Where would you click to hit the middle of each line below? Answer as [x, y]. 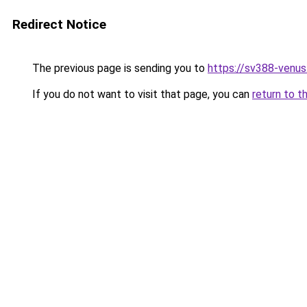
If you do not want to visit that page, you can [141, 94]
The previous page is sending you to [119, 68]
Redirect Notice [59, 24]
